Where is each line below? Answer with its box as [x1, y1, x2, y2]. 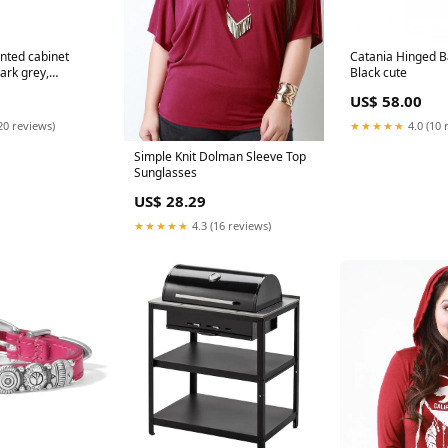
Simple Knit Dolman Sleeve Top [134, 147, 306, 165]
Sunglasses [134, 163, 197, 181]
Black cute [350, 63, 407, 81]
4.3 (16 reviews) [189, 217, 271, 233]
